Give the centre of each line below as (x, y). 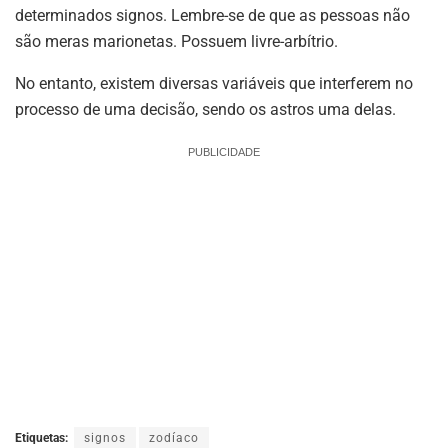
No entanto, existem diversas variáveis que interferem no (214, 83)
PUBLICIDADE (224, 151)
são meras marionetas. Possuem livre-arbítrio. (176, 41)
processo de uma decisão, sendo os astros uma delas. (205, 109)
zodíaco (174, 437)
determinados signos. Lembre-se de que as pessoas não (212, 15)
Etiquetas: (41, 437)
